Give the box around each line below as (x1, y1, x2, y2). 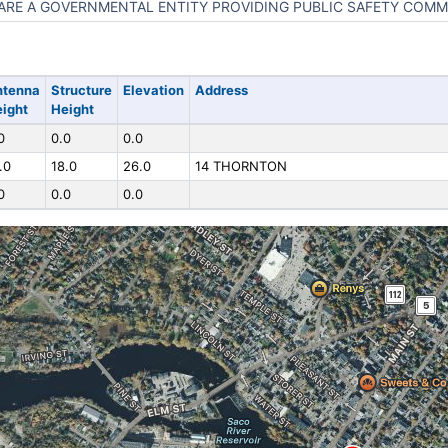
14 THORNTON (194, 158, 287, 174)
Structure (50, 82, 112, 98)
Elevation (122, 82, 184, 98)
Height (50, 101, 94, 117)
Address (194, 82, 248, 98)
